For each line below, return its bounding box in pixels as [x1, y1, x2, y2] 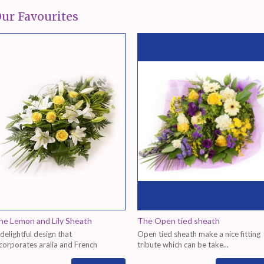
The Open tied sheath [137, 215, 220, 226]
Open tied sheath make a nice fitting [137, 229, 260, 239]
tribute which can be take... [137, 239, 229, 249]
